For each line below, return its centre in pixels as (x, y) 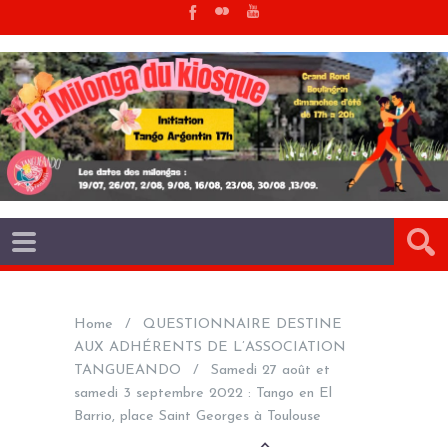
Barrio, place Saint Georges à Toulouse (197, 416)
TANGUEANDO (127, 370)
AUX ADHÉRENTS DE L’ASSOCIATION (210, 347)
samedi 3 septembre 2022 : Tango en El (203, 393)
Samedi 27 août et (271, 370)
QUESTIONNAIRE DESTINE (243, 324)
